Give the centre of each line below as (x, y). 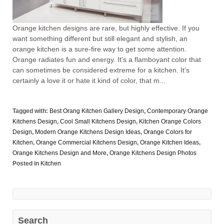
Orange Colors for (168, 132)
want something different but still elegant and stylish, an (100, 38)
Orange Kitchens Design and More (59, 153)
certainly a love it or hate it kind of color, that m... (89, 80)
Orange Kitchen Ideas (169, 142)
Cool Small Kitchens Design (98, 121)
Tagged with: (31, 111)
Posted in (26, 163)
